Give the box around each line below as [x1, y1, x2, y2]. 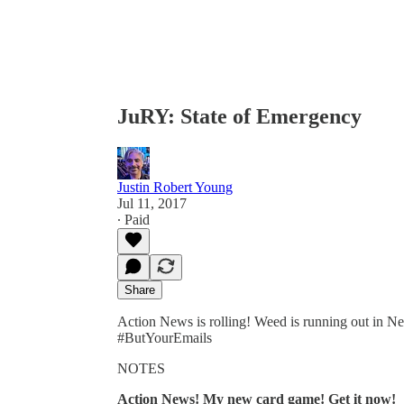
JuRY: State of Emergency [117, 104, 362, 128]
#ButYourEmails [117, 329, 212, 345]
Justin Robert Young [117, 179, 233, 195]
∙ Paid [117, 211, 150, 227]
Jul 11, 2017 [117, 195, 187, 211]
